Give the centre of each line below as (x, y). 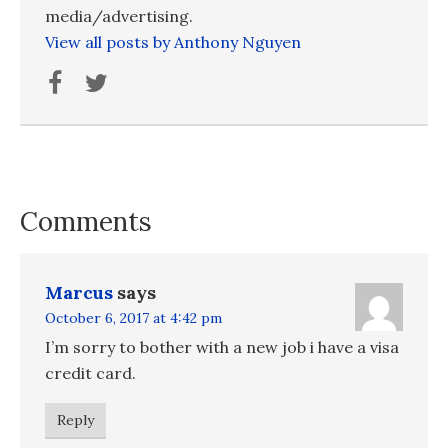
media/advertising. (119, 16)
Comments (86, 222)
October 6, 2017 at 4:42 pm (133, 318)
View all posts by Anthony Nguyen (173, 42)
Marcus (79, 293)
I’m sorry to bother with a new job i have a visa (222, 347)
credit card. (90, 373)
